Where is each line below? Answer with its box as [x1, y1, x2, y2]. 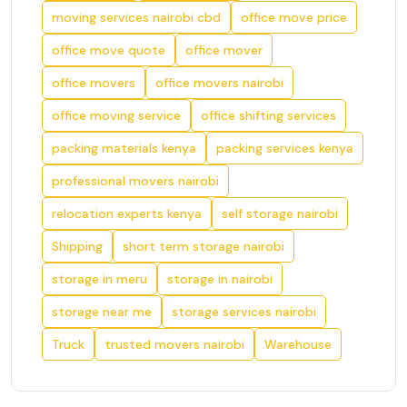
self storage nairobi [222, 205, 338, 222]
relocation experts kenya [52, 205, 202, 222]
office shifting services [201, 107, 336, 124]
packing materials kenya [52, 140, 196, 156]
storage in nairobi [167, 271, 273, 287]
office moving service [52, 107, 181, 124]
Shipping [52, 238, 103, 254]
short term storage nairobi [123, 238, 284, 254]
